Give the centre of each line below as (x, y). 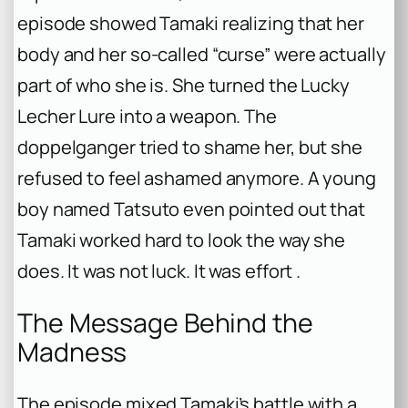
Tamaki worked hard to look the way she (182, 240)
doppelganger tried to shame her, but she (190, 148)
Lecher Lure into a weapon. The (147, 117)
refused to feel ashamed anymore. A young (197, 178)
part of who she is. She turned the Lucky (184, 86)
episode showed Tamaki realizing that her (191, 24)
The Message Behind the (165, 323)
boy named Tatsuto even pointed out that (192, 209)
